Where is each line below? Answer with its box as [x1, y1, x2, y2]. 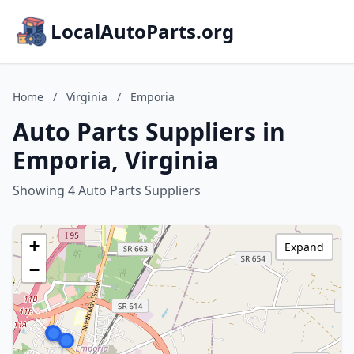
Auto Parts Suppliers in [13, 115, 285, 148]
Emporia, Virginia [13, 144, 218, 176]
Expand [284, 239, 324, 254]
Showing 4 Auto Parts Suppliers [13, 182, 201, 199]
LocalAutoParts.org [51, 18, 234, 44]
